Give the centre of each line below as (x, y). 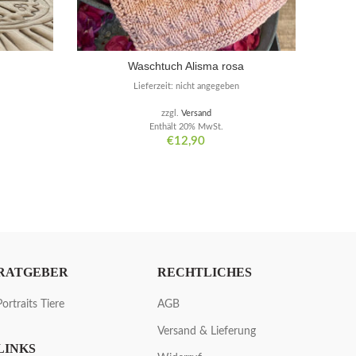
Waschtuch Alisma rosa (186, 66)
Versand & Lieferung (207, 332)
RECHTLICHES (205, 273)
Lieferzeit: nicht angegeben (186, 87)
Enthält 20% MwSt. (186, 127)
